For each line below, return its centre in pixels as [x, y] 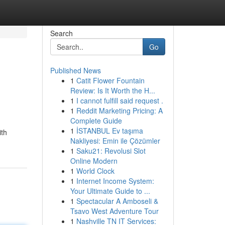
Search [61, 33]
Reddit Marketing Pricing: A [119, 110]
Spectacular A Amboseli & [117, 201]
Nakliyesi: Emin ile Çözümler [115, 141]
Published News [75, 70]
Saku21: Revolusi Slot [111, 151]
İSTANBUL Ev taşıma [109, 131]
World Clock [95, 171]
